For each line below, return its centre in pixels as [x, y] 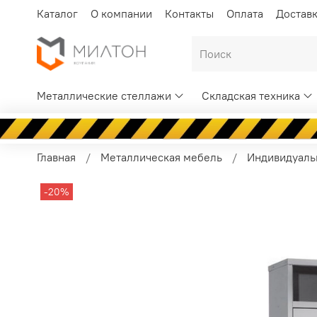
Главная [56, 157]
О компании [121, 13]
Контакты [189, 13]
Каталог [57, 13]
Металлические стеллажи [104, 96]
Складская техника [251, 96]
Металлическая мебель [161, 157]
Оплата [245, 13]
